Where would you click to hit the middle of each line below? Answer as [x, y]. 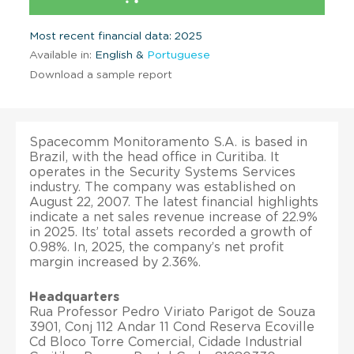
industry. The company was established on [162, 187]
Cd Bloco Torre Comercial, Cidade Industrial [166, 342]
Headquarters [74, 297]
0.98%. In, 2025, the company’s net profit [156, 247]
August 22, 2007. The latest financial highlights [174, 202]
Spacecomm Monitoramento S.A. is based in [168, 142]
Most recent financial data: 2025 [116, 36]
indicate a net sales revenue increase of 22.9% [173, 217]
